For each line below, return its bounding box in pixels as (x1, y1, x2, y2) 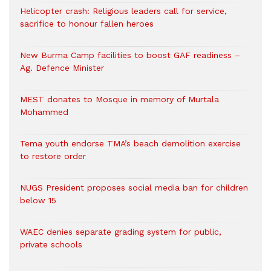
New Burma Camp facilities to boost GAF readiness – (20, 50, 240, 60)
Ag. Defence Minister (20, 62, 104, 73)
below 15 (20, 195, 56, 205)
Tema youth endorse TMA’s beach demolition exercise (20, 138, 241, 148)
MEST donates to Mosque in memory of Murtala (20, 94, 219, 104)
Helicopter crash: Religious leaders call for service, (20, 5, 227, 16)
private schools (20, 239, 82, 249)
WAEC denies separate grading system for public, (20, 226, 221, 237)
